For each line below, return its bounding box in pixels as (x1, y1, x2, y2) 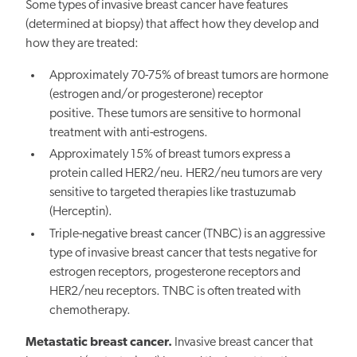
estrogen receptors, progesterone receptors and (49, 265, 301, 279)
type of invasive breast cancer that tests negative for (49, 246, 318, 260)
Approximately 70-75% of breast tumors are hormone (49, 69, 329, 83)
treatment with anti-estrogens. (49, 127, 209, 140)
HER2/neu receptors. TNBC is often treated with (49, 284, 302, 298)
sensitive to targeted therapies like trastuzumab (49, 186, 296, 200)
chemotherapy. (49, 304, 131, 317)
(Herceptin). (49, 206, 113, 219)
